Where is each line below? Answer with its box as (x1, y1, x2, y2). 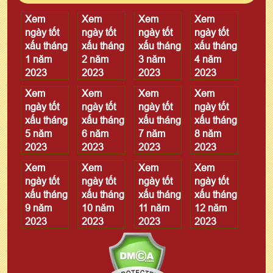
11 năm (138, 202, 169, 213)
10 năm (81, 202, 114, 213)
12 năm (194, 202, 227, 213)
